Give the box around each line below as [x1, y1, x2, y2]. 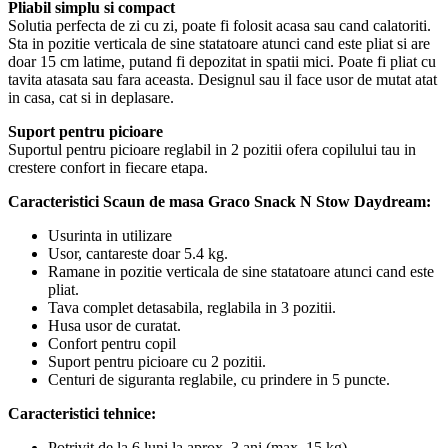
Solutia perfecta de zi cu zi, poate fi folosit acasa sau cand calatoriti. [8, 16, 431, 34]
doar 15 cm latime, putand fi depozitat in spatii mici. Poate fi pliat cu [8, 52, 436, 70]
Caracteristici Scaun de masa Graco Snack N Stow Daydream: [8, 192, 431, 210]
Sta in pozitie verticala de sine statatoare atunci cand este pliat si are [8, 34, 430, 52]
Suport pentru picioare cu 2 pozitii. [48, 352, 266, 370]
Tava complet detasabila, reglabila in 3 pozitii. [48, 298, 336, 316]
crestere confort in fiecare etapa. [8, 158, 208, 176]
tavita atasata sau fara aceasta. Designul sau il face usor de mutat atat [8, 70, 437, 88]
